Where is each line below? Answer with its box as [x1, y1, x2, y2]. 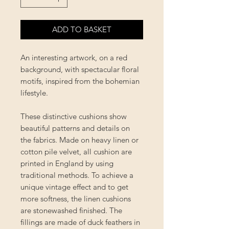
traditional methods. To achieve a [20, 170, 133, 180]
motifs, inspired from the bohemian [20, 76, 140, 86]
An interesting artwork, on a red [20, 52, 127, 62]
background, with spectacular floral [20, 64, 139, 74]
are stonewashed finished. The [20, 205, 122, 215]
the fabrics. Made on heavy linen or [20, 134, 139, 145]
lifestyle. [20, 87, 48, 98]
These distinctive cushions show [20, 111, 127, 121]
